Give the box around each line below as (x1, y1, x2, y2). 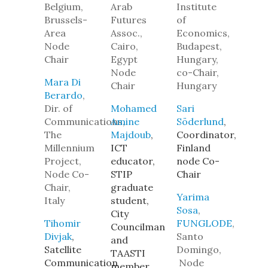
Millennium (44, 142, 95, 154)
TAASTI (110, 247, 145, 259)
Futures (110, 14, 147, 26)
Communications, (44, 115, 125, 127)
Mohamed (110, 102, 157, 114)
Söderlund (176, 115, 224, 127)
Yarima (176, 191, 210, 203)
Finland (176, 142, 211, 154)
